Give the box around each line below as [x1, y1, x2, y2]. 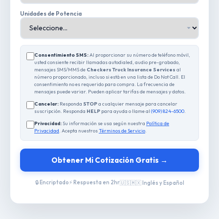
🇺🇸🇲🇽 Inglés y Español [119, 179, 184, 186]
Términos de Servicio [99, 127, 145, 134]
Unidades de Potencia [20, 9, 82, 17]
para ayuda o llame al [100, 108, 151, 114]
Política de [146, 120, 169, 127]
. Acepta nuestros [59, 127, 99, 134]
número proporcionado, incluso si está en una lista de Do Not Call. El [34, 73, 185, 80]
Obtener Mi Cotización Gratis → [51, 155, 168, 165]
